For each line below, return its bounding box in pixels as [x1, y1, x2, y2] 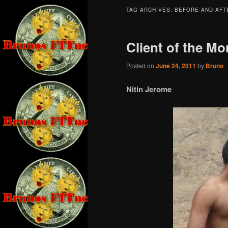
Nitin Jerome [126, 83, 172, 95]
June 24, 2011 [156, 61, 196, 71]
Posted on [126, 61, 156, 70]
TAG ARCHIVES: [126, 6, 175, 14]
